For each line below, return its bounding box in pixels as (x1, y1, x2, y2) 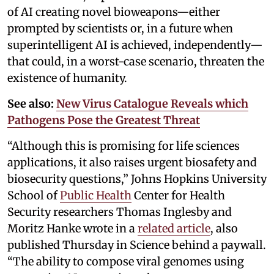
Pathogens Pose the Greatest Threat (7, 113, 200, 128)
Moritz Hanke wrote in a (7, 221, 138, 236)
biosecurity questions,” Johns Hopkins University (7, 172, 267, 187)
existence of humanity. (7, 71, 127, 86)
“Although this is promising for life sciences (7, 139, 240, 154)
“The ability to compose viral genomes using (7, 254, 244, 269)
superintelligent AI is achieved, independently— (7, 38, 263, 53)
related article (138, 221, 210, 236)
